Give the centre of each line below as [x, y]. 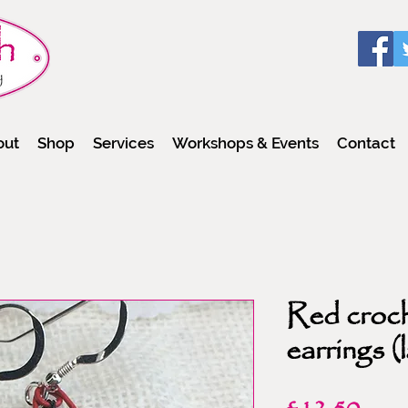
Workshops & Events [245, 143]
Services [123, 143]
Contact [366, 143]
